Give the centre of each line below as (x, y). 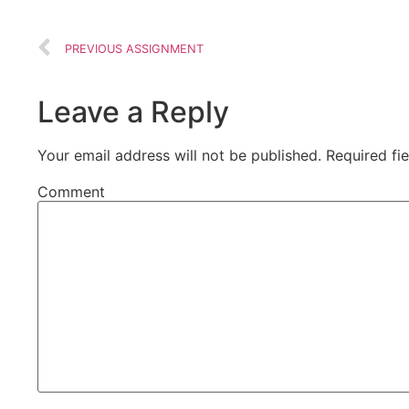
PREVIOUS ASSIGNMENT (135, 48)
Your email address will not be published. (180, 155)
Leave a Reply (134, 111)
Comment (72, 191)
